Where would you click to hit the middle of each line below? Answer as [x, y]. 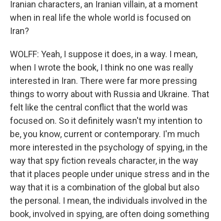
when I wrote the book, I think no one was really [102, 67]
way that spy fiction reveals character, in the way [104, 161]
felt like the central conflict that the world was [99, 107]
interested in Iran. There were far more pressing [103, 81]
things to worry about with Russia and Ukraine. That [110, 94]
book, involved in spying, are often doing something [110, 214]
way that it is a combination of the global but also [105, 187]
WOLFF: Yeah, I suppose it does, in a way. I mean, [104, 54]
